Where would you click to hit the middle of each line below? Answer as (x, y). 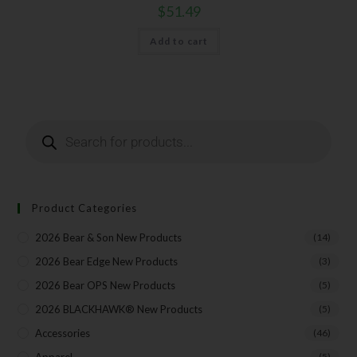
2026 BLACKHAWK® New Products (119, 310)
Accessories (63, 333)
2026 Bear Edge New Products (107, 262)
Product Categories (85, 208)
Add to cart (178, 41)
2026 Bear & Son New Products (109, 238)
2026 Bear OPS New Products (106, 286)
